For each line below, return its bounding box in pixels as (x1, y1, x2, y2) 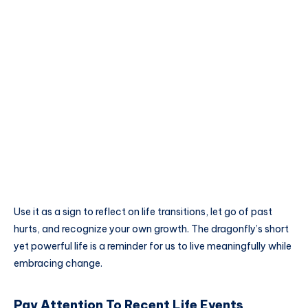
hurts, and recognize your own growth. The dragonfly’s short (14, 223, 289, 236)
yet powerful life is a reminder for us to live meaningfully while (14, 240, 291, 253)
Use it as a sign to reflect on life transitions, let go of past (14, 206, 272, 219)
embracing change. (14, 257, 102, 270)
